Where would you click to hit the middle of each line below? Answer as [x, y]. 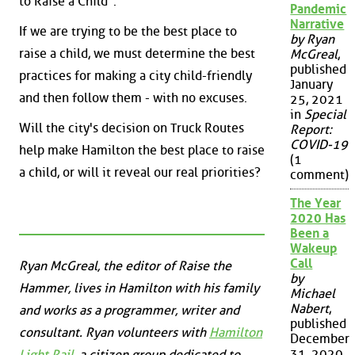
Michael [313, 294]
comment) [320, 175]
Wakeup [314, 249]
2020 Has [318, 219]
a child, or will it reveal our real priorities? [140, 172]
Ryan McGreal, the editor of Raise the [125, 266]
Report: [311, 130]
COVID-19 [319, 145]
